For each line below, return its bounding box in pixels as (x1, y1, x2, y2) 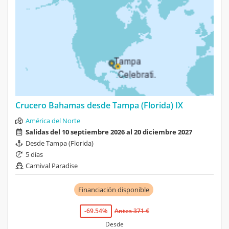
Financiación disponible (78, 185, 149, 194)
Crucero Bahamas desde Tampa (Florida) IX (15, 99, 183, 111)
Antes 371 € (114, 206, 149, 215)
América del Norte (26, 116, 80, 125)
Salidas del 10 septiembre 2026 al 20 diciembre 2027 (26, 127, 192, 136)
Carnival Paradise (26, 161, 78, 170)
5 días (26, 149, 43, 159)
